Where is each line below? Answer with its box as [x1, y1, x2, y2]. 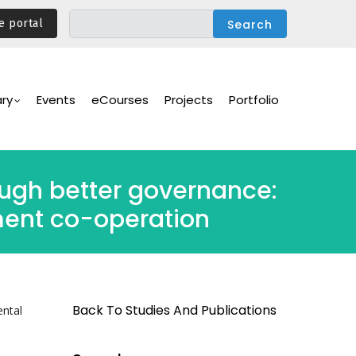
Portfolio [229, 91, 279, 108]
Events [37, 91, 75, 108]
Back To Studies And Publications [72, 301, 277, 320]
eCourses [91, 91, 149, 108]
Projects [164, 91, 213, 108]
